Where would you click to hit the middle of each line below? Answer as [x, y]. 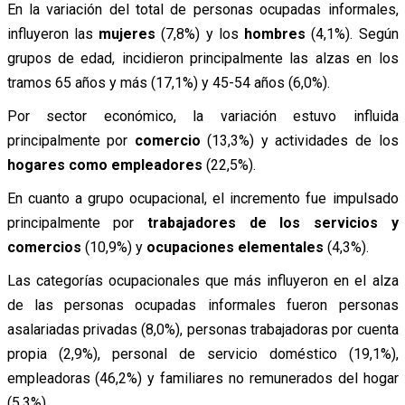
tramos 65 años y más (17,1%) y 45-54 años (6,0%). [168, 82]
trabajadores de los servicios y [266, 222]
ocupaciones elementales [235, 247]
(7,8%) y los [200, 33]
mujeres [127, 33]
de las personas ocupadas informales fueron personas [202, 305]
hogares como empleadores [104, 165]
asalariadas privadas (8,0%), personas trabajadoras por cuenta [202, 329]
